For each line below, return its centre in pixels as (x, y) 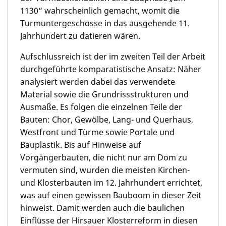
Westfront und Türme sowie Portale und (97, 132)
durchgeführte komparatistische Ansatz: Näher (111, 69)
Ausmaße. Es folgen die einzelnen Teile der (101, 107)
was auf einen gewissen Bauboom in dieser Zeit (111, 195)
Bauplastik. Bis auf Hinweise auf (81, 145)
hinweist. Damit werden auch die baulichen (102, 208)
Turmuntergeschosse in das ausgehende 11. (105, 23)
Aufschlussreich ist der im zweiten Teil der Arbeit (113, 56)
